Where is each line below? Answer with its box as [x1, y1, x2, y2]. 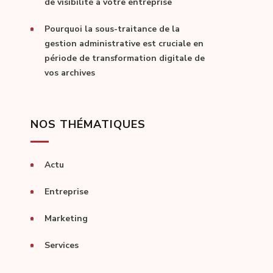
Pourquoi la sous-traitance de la [44, 23, 180, 35]
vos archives [44, 67, 95, 79]
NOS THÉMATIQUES [30, 117, 146, 132]
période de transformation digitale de [44, 52, 205, 65]
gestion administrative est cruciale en [44, 38, 204, 50]
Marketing [44, 213, 88, 225]
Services [44, 239, 79, 252]
